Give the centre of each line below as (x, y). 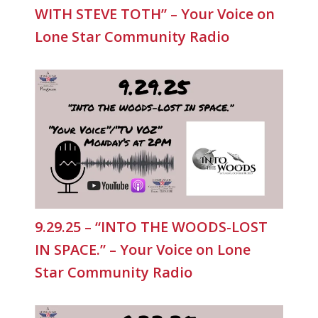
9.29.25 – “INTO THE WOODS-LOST (152, 227)
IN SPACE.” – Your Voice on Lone (143, 250)
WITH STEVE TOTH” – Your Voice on (155, 13)
